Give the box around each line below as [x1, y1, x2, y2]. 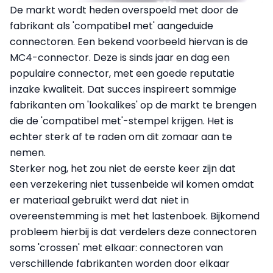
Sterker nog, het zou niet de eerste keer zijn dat [10, 161, 236, 176]
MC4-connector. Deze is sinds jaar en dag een [10, 51, 230, 65]
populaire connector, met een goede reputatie [10, 66, 235, 81]
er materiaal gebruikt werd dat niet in [10, 193, 189, 208]
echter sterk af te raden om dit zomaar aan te [10, 130, 232, 144]
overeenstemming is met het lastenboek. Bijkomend [10, 209, 260, 224]
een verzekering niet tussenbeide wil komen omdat [10, 177, 254, 192]
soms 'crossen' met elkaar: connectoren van [10, 241, 223, 255]
